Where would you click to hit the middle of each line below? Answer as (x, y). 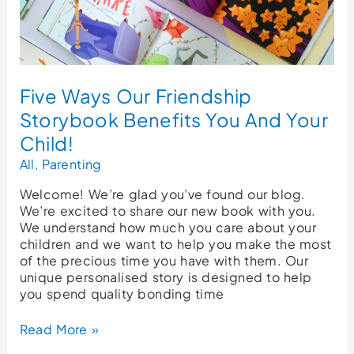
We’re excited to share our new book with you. (168, 210)
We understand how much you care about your (168, 227)
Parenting (72, 164)
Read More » (59, 329)
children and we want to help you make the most (175, 243)
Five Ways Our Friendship (136, 95)
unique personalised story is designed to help (166, 277)
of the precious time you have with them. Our (164, 260)
